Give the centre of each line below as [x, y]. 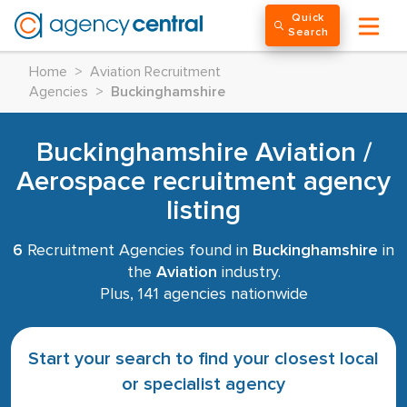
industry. [248, 273]
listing [203, 211]
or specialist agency [203, 384]
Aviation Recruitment [155, 72]
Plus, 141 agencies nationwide [203, 294]
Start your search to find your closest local [203, 359]
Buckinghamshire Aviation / [203, 153]
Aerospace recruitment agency [203, 182]
